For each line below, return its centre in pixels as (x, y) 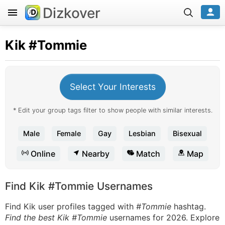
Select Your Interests (113, 87)
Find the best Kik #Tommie (56, 217)
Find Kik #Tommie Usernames (79, 186)
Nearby (95, 154)
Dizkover (72, 13)
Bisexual (187, 133)
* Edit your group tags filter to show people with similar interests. (113, 110)
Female (69, 133)
